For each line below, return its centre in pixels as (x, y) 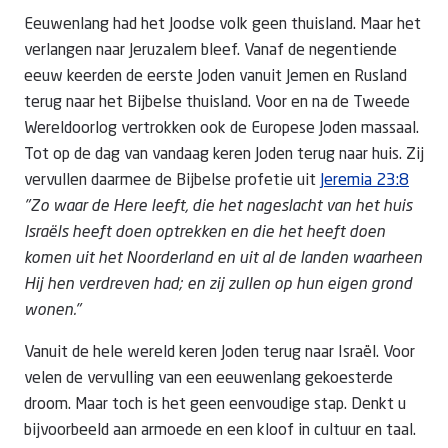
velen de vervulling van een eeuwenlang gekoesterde (208, 379)
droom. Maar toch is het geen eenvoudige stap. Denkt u (215, 405)
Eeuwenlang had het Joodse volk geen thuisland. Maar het (222, 25)
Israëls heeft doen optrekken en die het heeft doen (204, 233)
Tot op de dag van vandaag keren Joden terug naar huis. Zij (224, 155)
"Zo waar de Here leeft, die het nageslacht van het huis (218, 207)
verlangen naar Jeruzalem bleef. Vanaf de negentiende (210, 51)
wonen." (52, 311)
